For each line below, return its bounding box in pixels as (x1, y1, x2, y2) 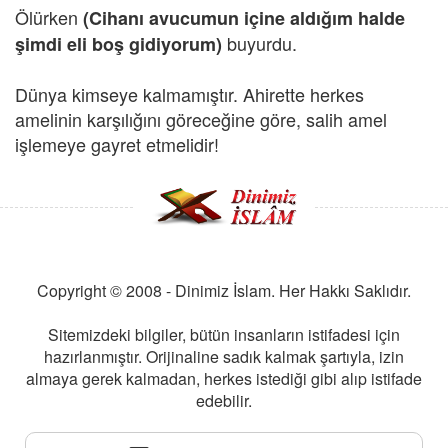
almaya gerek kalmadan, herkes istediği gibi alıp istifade (26, 367, 422, 390)
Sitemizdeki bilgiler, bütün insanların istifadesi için (48, 323, 400, 346)
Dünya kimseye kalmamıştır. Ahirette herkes (15, 81, 364, 107)
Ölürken (15, 4, 83, 30)
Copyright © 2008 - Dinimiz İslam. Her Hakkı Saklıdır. (37, 279, 411, 302)
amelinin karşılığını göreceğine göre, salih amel (15, 106, 387, 132)
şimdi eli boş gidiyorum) (15, 31, 222, 57)
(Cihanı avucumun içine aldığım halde (83, 5, 405, 31)
